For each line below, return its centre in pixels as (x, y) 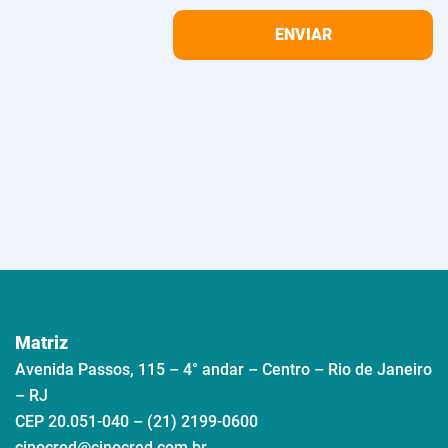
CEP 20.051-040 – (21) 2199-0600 (136, 421)
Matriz (41, 342)
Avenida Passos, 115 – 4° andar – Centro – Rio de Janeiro (223, 369)
